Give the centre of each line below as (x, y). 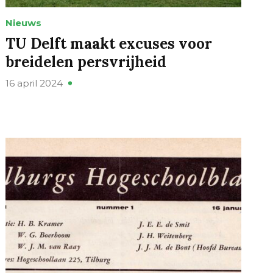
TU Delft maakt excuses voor (109, 44)
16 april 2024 (34, 83)
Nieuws (24, 23)
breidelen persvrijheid (86, 62)
